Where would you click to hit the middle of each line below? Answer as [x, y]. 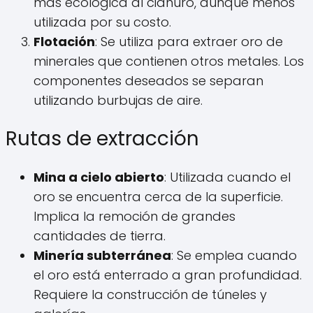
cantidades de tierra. [100, 236]
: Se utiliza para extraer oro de [189, 41]
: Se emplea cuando [234, 256]
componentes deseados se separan [148, 80]
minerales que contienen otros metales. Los [169, 61]
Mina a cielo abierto [99, 177]
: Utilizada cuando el [227, 177]
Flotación [64, 41]
